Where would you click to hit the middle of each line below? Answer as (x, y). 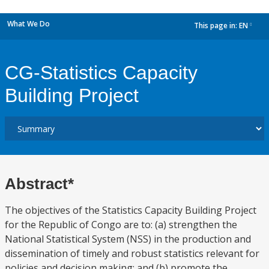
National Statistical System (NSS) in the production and (128, 239)
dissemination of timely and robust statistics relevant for (132, 253)
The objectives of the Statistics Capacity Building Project (131, 210)
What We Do (29, 24)
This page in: (216, 26)
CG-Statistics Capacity (101, 73)
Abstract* (39, 184)
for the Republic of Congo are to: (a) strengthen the (121, 225)
